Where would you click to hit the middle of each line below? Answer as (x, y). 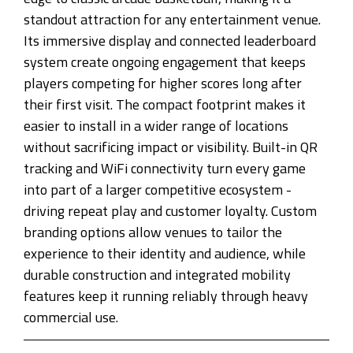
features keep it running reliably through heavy (166, 296)
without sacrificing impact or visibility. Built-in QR (171, 147)
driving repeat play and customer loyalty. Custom (170, 211)
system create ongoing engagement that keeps (165, 62)
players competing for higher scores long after (163, 84)
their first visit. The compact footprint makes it (165, 105)
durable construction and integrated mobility (157, 275)
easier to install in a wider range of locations (156, 126)
